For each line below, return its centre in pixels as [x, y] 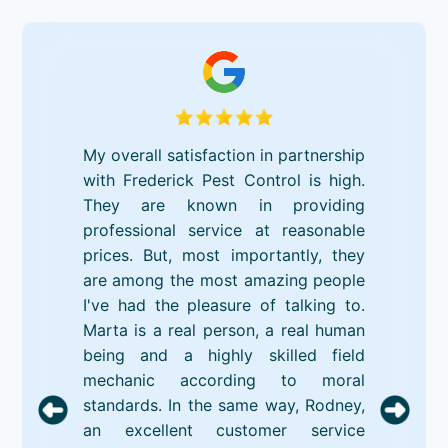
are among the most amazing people [224, 279]
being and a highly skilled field [224, 354]
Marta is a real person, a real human [224, 329]
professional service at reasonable [224, 229]
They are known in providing [224, 204]
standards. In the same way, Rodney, [224, 404]
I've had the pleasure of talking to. [224, 304]
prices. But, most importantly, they [224, 254]
